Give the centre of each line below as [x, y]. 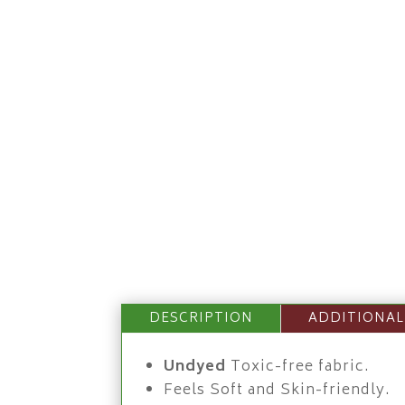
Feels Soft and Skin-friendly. [278, 390]
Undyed [195, 367]
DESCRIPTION [202, 318]
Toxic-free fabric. [298, 367]
